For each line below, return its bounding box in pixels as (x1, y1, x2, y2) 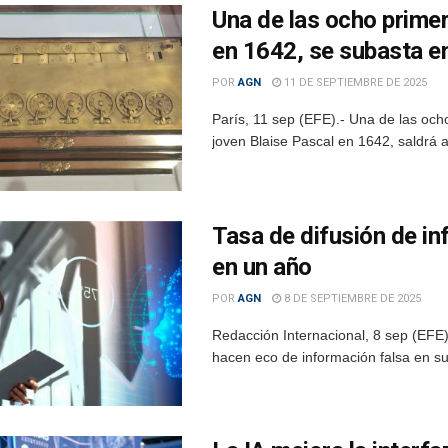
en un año (212, 252, 312, 281)
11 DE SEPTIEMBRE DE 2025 (281, 75, 427, 89)
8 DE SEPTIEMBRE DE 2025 (281, 291, 421, 305)
